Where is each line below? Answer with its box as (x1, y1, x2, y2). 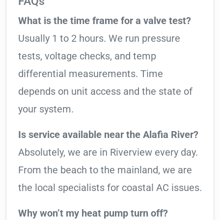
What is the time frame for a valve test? (18, 15, 191, 27)
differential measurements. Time (18, 68, 163, 80)
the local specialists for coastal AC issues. (18, 182, 202, 194)
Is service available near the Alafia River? (18, 129, 198, 141)
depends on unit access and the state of (18, 85, 192, 98)
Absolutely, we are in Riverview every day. (18, 146, 198, 159)
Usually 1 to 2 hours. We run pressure (18, 32, 180, 45)
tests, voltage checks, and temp (18, 50, 156, 62)
